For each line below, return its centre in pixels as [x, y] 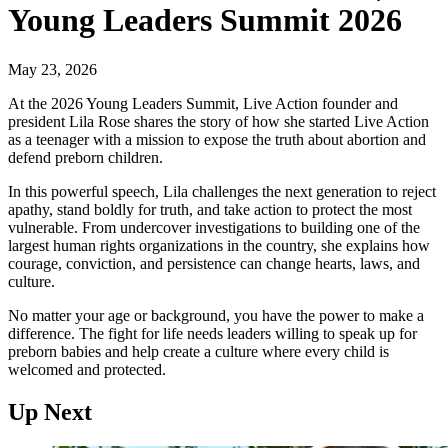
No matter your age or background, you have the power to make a [216, 315]
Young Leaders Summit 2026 [205, 20]
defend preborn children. [85, 157]
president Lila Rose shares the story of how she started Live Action [218, 121]
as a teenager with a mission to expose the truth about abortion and [217, 139]
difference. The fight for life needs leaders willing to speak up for [212, 333]
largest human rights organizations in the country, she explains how [219, 245]
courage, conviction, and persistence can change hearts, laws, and [214, 263]
